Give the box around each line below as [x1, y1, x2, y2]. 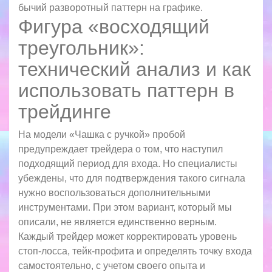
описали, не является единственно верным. [18, 216, 217, 227]
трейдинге [18, 100, 111, 123]
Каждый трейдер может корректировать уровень [18, 231, 237, 242]
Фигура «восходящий [18, 15, 209, 38]
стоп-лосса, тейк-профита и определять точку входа [18, 245, 252, 256]
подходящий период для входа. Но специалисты [18, 158, 237, 169]
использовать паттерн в [18, 79, 234, 101]
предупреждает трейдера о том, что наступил [18, 143, 223, 154]
